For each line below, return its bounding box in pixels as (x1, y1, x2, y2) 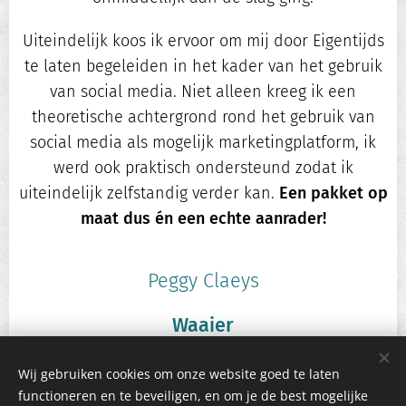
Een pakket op (278, 183, 388, 204)
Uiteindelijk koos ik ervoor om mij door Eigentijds (22, 31, 384, 52)
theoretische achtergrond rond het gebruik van (31, 107, 375, 128)
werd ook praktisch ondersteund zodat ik (53, 158, 353, 179)
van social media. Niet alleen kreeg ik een (50, 82, 356, 102)
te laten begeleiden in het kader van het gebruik (24, 56, 382, 77)
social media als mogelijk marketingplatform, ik (30, 132, 376, 153)
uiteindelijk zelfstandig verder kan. (18, 183, 279, 204)
